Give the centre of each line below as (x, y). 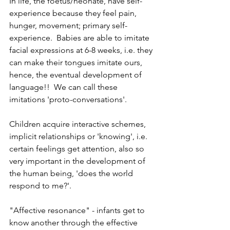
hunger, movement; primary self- (68, 26)
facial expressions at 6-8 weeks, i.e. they (82, 50)
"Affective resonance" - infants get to (78, 210)
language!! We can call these (64, 87)
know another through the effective (74, 223)
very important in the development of (78, 161)
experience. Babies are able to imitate (80, 38)
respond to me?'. (40, 186)
